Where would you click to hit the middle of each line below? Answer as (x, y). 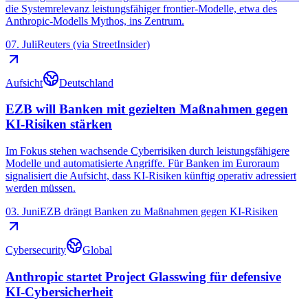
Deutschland (86, 82)
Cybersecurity (36, 250)
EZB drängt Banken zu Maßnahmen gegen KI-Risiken (159, 212)
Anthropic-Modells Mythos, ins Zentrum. (95, 21)
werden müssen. (41, 188)
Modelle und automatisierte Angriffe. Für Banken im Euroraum (142, 164)
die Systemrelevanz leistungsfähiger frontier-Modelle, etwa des (141, 8)
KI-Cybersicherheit (59, 291)
